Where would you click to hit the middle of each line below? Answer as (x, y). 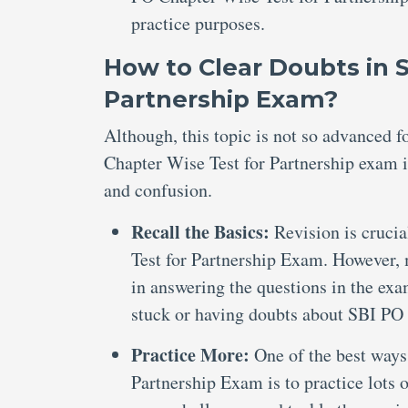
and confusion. (158, 190)
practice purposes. (198, 23)
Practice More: (193, 355)
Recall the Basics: (203, 232)
